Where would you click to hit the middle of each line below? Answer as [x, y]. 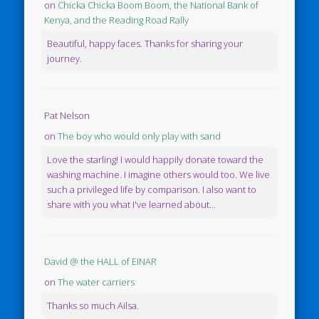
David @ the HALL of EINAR [101, 261]
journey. [65, 58]
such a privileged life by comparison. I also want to [152, 189]
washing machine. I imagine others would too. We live [159, 174]
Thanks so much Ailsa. [93, 305]
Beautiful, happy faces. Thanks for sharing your [145, 43]
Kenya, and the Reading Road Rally [117, 20]
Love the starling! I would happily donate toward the [156, 159]
